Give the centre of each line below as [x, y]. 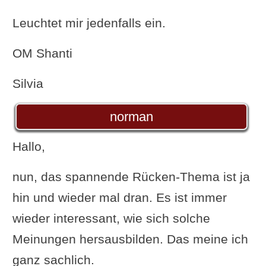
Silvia [28, 83]
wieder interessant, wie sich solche [111, 218]
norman [132, 116]
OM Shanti [42, 53]
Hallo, [28, 146]
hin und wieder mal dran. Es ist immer [119, 197]
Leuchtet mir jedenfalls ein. [89, 23]
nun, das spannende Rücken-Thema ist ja [131, 176]
